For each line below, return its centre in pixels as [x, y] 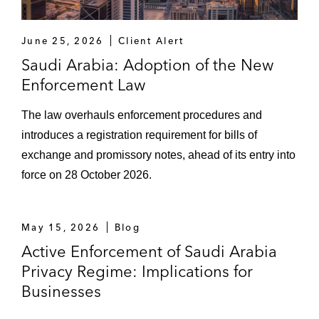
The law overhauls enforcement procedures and [142, 115]
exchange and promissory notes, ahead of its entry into [158, 155]
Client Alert [151, 41]
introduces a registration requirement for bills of [139, 135]
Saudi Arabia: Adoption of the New [147, 65]
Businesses [61, 291]
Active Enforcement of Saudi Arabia [149, 251]
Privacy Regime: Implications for [137, 271]
